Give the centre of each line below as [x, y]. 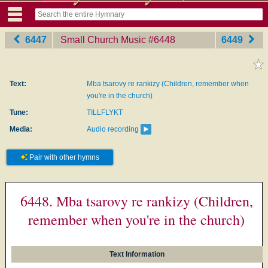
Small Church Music [103, 39]
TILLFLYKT [105, 112]
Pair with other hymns [63, 157]
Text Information [137, 254]
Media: [21, 129]
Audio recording [113, 129]
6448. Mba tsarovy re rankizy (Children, [136, 201]
